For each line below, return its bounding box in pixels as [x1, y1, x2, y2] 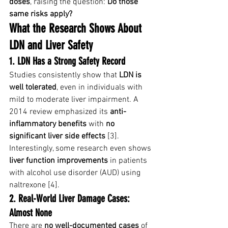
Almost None [9, 207, 52, 219]
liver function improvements [9, 156, 108, 166]
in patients [108, 156, 149, 166]
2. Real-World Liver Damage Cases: [9, 192, 132, 205]
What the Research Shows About [9, 21, 145, 36]
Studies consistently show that [9, 70, 119, 80]
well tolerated [9, 82, 56, 93]
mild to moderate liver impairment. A [9, 95, 140, 105]
